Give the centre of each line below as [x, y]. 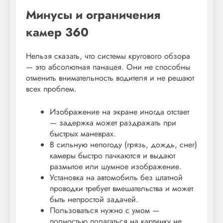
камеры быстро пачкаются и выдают [112, 155]
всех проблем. [51, 89]
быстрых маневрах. [83, 133]
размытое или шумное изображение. [116, 166]
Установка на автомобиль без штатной [116, 177]
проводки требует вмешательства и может [121, 188]
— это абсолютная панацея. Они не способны [108, 67]
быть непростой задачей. [94, 199]
